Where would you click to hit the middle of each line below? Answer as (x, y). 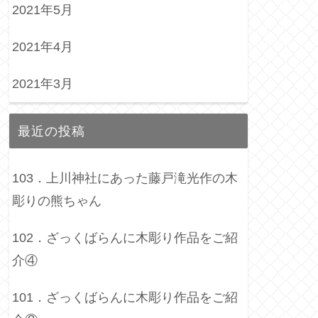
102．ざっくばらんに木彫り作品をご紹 (125, 238)
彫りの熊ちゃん (57, 201)
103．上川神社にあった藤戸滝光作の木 (125, 179)
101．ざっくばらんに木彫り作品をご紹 (125, 298)
